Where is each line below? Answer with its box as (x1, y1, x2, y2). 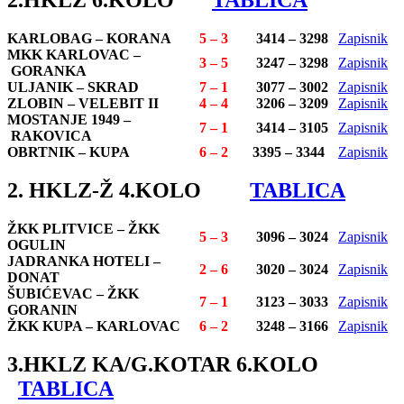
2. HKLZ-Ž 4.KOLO (7, 179, 250, 203)
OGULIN (7, 237, 69, 253)
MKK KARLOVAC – (7, 47, 141, 63)
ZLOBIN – (7, 96, 78, 112)
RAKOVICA (7, 128, 96, 144)
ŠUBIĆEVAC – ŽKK (7, 286, 139, 302)
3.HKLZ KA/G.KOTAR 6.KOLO (7, 352, 335, 376)
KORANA (106, 31, 175, 47)
